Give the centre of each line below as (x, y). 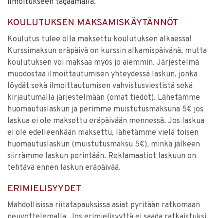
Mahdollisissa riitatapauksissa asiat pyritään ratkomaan (104, 205)
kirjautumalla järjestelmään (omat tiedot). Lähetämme (104, 98)
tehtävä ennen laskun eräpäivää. (64, 168)
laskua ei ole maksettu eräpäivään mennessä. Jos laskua (106, 121)
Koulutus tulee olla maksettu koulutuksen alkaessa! (99, 39)
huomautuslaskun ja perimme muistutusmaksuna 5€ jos (105, 109)
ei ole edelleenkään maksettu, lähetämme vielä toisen (103, 133)
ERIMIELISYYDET (44, 189)
